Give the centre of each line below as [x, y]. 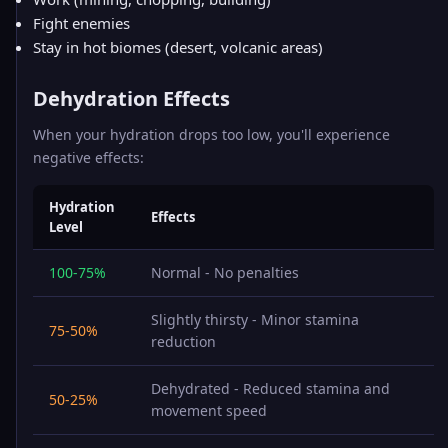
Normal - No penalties [225, 272]
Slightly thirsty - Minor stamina [255, 319]
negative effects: [88, 157]
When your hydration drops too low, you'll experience [211, 134]
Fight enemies [81, 23]
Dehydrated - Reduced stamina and [270, 388]
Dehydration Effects [131, 98]
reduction [183, 341]
